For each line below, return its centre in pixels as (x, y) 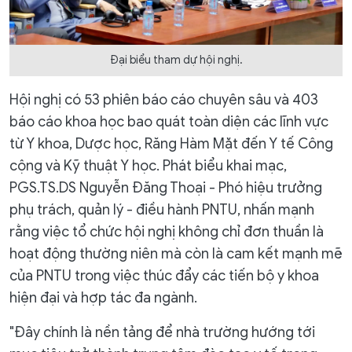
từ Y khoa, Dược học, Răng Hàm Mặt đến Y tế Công (171, 143)
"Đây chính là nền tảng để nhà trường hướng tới (162, 332)
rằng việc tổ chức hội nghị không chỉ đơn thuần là (167, 231)
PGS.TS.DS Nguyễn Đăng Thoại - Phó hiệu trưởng (166, 187)
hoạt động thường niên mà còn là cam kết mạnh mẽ (176, 253)
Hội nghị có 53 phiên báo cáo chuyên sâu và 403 (164, 99)
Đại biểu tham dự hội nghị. (176, 60)
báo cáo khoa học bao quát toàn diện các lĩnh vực (169, 121)
